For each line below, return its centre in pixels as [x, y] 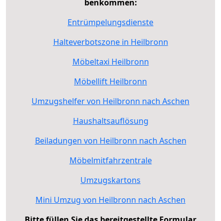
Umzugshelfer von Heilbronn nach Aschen [110, 101]
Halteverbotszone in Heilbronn [110, 42]
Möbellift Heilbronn [110, 81]
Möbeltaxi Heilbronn [110, 61]
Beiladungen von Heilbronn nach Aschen [110, 140]
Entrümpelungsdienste [110, 22]
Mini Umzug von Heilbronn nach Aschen [110, 200]
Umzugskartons [110, 180]
